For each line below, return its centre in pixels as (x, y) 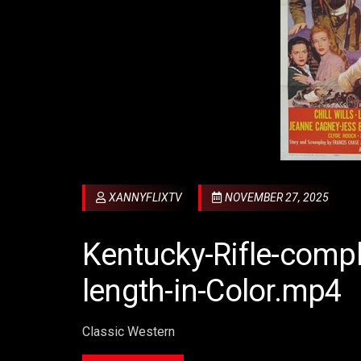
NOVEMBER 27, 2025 (277, 198)
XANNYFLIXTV (145, 198)
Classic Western (129, 331)
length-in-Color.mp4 (212, 290)
